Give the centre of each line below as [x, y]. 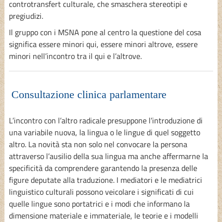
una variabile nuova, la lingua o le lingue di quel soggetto [104, 133]
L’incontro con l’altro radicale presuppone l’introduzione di [106, 121]
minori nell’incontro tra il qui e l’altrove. [75, 56]
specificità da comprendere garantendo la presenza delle [103, 168]
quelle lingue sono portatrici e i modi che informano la [99, 204]
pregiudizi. [26, 16]
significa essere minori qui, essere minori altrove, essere [103, 44]
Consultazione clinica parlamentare [89, 94]
